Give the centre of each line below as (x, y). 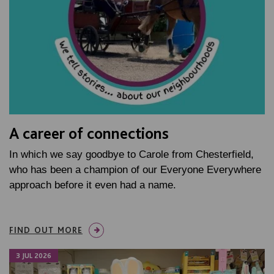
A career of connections (89, 133)
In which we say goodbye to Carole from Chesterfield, (131, 154)
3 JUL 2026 (34, 255)
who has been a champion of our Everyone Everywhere (135, 169)
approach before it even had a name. (93, 185)
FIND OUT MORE (46, 230)
